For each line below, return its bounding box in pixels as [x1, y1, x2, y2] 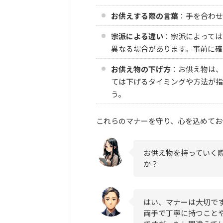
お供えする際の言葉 [111, 10, 178, 21]
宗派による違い [111, 30, 163, 41]
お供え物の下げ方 [111, 63, 171, 74]
